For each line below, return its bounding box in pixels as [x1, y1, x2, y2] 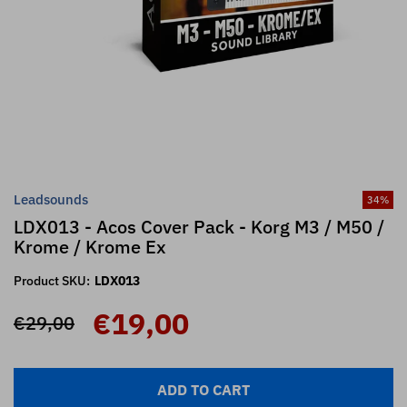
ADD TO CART [157, 380, 250, 399]
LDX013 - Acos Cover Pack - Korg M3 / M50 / [14, 213, 384, 239]
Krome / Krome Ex [14, 233, 166, 259]
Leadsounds [14, 190, 88, 208]
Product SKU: [14, 272, 90, 289]
